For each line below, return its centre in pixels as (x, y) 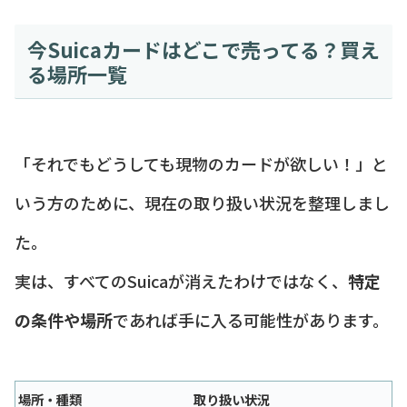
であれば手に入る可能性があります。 (251, 319)
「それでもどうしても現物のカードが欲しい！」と (201, 163)
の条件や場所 (64, 319)
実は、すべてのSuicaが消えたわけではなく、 (181, 280)
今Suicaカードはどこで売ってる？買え (203, 49)
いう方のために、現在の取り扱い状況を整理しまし (202, 202)
